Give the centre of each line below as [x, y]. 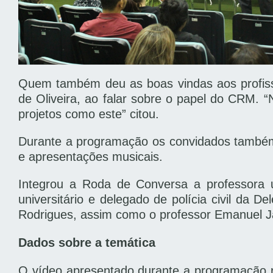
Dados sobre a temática [87, 243]
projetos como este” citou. [89, 114]
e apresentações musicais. [90, 157]
